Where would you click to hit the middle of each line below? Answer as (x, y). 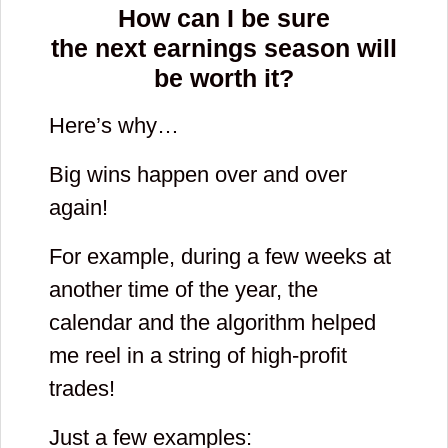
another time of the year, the (183, 289)
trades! (82, 388)
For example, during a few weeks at (220, 256)
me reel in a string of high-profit (198, 355)
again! (78, 207)
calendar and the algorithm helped (212, 322)
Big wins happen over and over (198, 174)
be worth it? (224, 77)
